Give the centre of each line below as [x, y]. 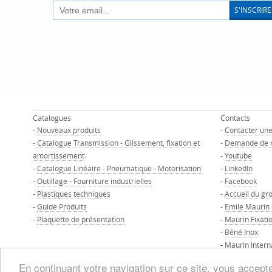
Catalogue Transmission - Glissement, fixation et [118, 143]
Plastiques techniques [73, 194]
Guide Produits [62, 206]
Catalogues [52, 118]
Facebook [240, 181]
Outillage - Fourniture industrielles [94, 181]
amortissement [58, 155]
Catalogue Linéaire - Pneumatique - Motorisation [119, 168]
